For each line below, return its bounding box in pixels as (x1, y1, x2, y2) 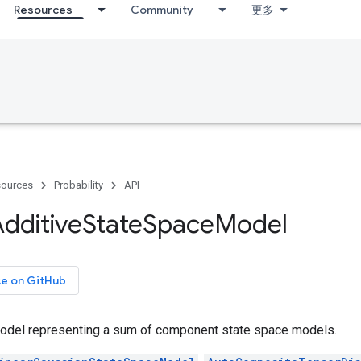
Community (131, 2, 193, 17)
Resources (14, 2, 73, 17)
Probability (54, 179, 103, 191)
